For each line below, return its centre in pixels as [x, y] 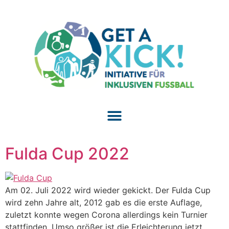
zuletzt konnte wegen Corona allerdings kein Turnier [106, 215]
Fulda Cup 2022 [67, 154]
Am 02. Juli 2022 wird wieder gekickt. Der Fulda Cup [108, 190]
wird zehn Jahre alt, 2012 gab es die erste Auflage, [104, 203]
